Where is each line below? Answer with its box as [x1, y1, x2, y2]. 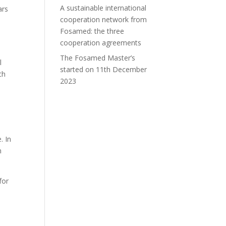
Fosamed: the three [60, 26, 125, 36]
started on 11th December [60, 65, 147, 74]
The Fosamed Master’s [60, 53, 136, 63]
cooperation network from [60, 15, 147, 24]
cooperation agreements [60, 38, 142, 47]
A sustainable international [60, 3, 147, 13]
